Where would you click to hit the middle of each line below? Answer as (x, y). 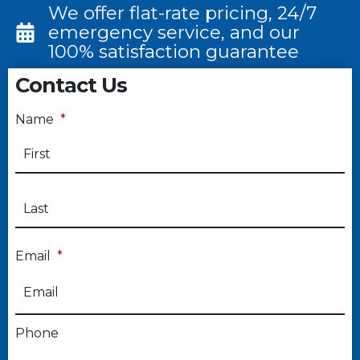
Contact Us (71, 85)
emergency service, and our (174, 33)
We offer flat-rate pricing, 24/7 (182, 13)
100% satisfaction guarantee (173, 52)
